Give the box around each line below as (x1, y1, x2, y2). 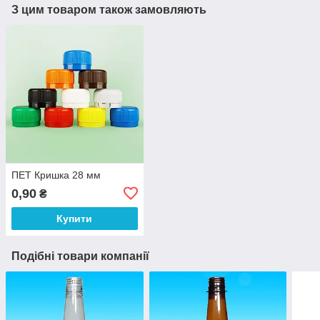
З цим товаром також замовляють (11, 4, 206, 16)
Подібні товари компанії (11, 249, 149, 262)
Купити (56, 212, 93, 224)
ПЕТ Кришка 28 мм (11, 169, 101, 181)
